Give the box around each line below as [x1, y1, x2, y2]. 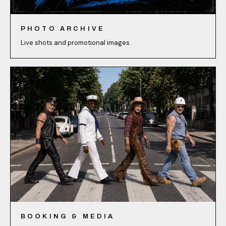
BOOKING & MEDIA [21, 212, 115, 220]
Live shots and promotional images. [21, 38, 131, 47]
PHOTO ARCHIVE [21, 25, 105, 33]
